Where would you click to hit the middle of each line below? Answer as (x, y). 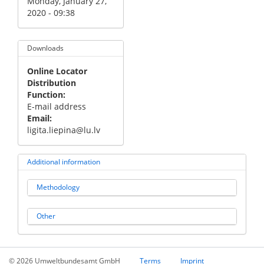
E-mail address (57, 106)
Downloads (45, 48)
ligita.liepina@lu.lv (64, 130)
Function (45, 95)
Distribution (52, 83)
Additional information (64, 162)
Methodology (58, 187)
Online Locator (57, 71)
